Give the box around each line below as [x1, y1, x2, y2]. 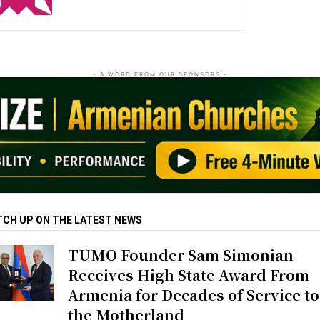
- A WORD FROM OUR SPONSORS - [92, 71, 228, 79]
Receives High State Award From [68, 264, 310, 285]
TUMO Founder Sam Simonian [68, 244, 294, 265]
